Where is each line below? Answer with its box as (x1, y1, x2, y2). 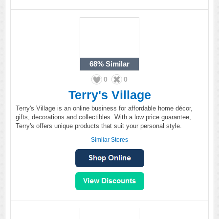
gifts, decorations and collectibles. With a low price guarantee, (16, 113, 191, 121)
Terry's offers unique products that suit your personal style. (16, 122, 182, 130)
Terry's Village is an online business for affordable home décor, (16, 105, 193, 112)
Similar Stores (91, 136, 128, 143)
